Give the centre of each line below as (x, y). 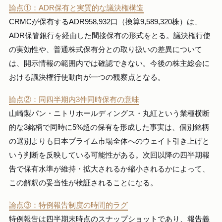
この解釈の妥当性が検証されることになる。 (83, 183)
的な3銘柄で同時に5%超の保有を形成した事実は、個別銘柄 (109, 128)
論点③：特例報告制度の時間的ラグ (68, 205)
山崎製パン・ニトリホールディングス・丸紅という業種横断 (109, 114)
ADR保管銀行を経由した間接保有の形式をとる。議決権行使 (110, 35)
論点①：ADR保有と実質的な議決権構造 (76, 8)
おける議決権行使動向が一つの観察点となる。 (87, 77)
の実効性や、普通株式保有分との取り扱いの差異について (106, 49)
